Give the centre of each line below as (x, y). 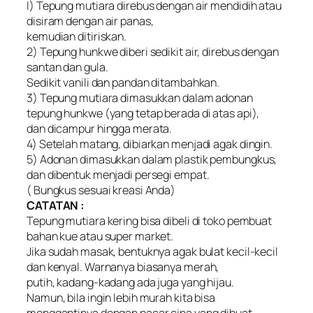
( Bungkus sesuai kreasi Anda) (101, 190)
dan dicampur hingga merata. (100, 129)
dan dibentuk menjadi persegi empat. (118, 175)
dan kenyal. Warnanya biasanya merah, (123, 267)
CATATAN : (56, 206)
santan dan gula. (67, 67)
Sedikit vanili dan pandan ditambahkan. (123, 83)
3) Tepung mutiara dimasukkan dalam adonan (140, 98)
